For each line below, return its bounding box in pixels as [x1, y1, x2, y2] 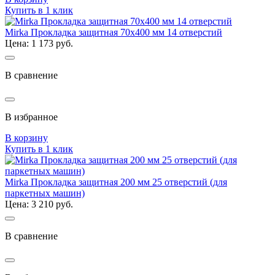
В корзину [5, 132, 48, 143]
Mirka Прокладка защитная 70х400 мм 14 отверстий [5, 26, 222, 37]
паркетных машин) [5, 187, 85, 198]
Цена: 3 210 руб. [5, 198, 73, 209]
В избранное [5, 111, 58, 122]
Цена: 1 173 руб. [5, 37, 73, 48]
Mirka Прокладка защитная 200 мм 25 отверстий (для [5, 176, 227, 187]
